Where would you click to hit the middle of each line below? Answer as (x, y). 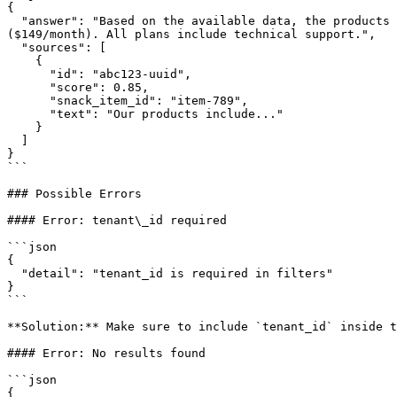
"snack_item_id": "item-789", (28, 101)
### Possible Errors (74, 194)
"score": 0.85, (28, 87)
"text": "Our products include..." (28, 114)
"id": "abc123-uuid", (28, 74)
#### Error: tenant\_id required (117, 220)
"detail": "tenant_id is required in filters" (14, 273)
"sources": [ (14, 47)
